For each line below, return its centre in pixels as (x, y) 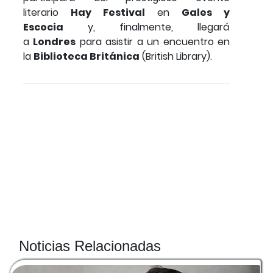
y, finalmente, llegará (147, 27)
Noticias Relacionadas (90, 246)
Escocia (43, 27)
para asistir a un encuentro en (153, 41)
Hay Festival (108, 12)
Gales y (206, 12)
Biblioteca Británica (87, 56)
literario (47, 12)
